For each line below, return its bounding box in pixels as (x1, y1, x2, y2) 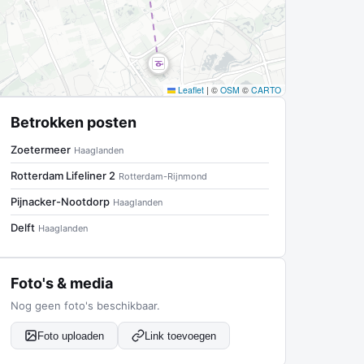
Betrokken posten (11, 114, 136, 131)
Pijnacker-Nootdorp (11, 195, 110, 208)
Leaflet (175, 84, 204, 96)
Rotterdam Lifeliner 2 (11, 169, 115, 182)
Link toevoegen (145, 329, 216, 342)
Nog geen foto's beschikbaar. (11, 299, 160, 312)
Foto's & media (11, 275, 113, 292)
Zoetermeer (11, 143, 71, 156)
